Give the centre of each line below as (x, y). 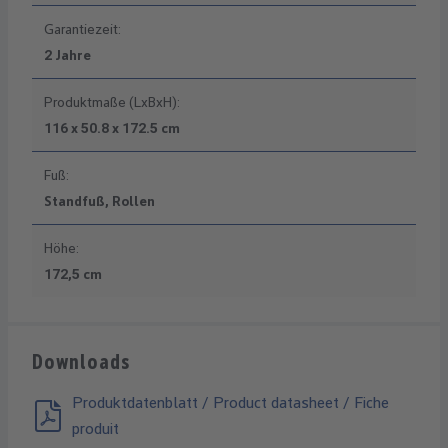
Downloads (81, 362)
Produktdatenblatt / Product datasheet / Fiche (230, 403)
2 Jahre (67, 55)
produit (95, 429)
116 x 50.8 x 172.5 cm (112, 128)
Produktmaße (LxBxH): (112, 102)
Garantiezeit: (82, 29)
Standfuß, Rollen (99, 201)
